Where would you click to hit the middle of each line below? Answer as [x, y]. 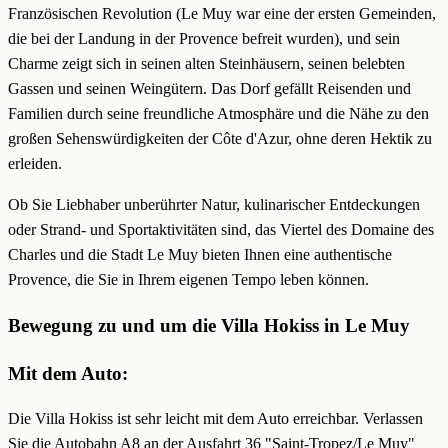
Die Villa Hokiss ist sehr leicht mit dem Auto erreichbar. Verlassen [215, 419]
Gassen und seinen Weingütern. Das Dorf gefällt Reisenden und [209, 89]
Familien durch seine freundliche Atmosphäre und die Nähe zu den [218, 114]
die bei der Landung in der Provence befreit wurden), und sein [204, 39]
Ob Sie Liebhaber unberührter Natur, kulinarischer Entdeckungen [214, 205]
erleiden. [35, 164]
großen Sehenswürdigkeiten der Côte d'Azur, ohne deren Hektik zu [220, 139]
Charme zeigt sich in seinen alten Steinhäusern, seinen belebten [206, 64]
